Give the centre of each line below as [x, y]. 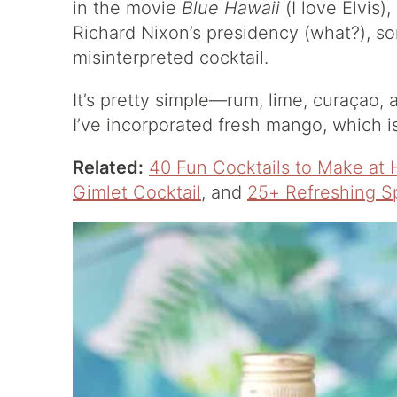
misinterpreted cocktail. [171, 58]
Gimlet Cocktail [137, 192]
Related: [108, 167]
